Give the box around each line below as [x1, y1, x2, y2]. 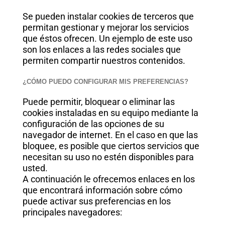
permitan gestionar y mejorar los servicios [22, 22, 189, 33]
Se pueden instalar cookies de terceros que [22, 11, 194, 22]
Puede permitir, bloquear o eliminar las [22, 96, 175, 107]
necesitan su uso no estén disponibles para [22, 152, 194, 162]
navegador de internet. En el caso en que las [22, 130, 198, 140]
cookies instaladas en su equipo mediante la [22, 107, 198, 118]
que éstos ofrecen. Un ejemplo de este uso [22, 33, 192, 44]
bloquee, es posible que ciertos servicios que [22, 141, 199, 151]
